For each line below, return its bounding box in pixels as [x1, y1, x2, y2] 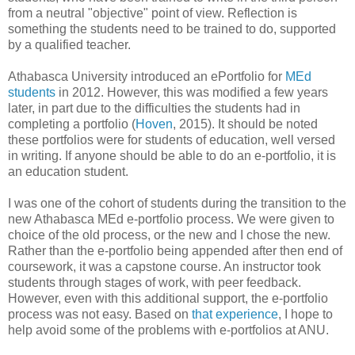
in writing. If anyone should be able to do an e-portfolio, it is [8, 149, 336, 163]
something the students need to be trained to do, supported [8, 22, 336, 36]
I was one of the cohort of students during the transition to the [8, 197, 346, 211]
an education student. [8, 165, 128, 179]
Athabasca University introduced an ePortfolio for [8, 70, 285, 84]
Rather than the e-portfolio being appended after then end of [8, 244, 342, 258]
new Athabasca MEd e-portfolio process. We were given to [8, 212, 334, 227]
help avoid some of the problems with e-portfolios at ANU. [8, 323, 329, 338]
